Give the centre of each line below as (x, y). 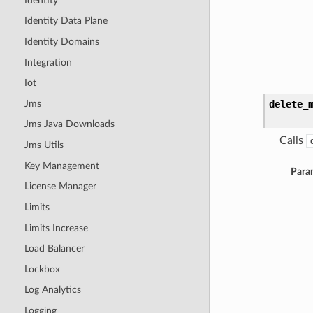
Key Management (61, 166)
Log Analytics (52, 290)
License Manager (60, 187)
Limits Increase (56, 228)
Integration (48, 62)
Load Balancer (54, 249)
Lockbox (42, 269)
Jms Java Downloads (69, 124)
